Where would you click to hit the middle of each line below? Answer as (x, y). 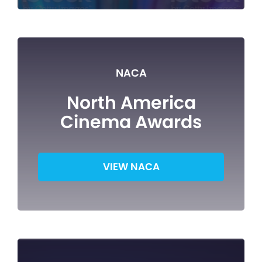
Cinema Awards (131, 123)
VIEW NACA (131, 167)
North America (131, 103)
